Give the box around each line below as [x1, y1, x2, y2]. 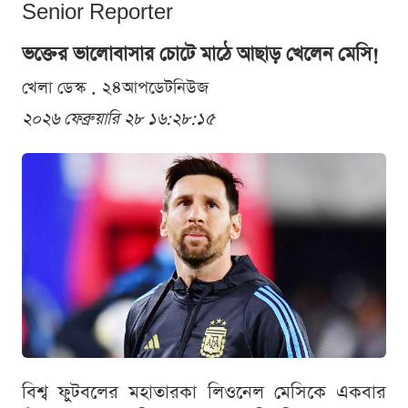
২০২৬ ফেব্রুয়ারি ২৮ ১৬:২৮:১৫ [22, 107, 215, 131]
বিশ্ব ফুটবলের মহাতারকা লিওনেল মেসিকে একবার [22, 380, 386, 406]
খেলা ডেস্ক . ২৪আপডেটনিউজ [22, 76, 209, 100]
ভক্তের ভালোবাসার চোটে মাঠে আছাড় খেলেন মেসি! [22, 41, 379, 68]
